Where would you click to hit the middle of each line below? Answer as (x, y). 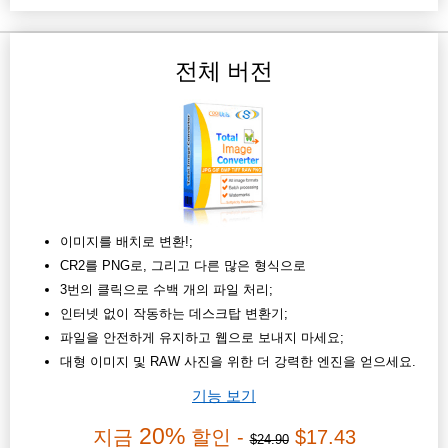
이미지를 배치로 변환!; (126, 242)
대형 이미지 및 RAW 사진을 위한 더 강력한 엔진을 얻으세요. (238, 362)
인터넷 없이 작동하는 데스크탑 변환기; (174, 314)
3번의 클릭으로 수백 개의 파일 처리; (166, 290)
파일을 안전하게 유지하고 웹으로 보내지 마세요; (202, 338)
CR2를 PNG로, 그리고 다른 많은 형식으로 (183, 266)
